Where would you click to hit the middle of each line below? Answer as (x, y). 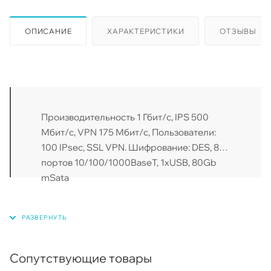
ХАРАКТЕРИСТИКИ (146, 31)
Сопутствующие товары (81, 258)
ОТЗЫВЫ (238, 31)
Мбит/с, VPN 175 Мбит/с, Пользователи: (129, 132)
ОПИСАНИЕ (48, 31)
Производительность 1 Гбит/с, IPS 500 (125, 117)
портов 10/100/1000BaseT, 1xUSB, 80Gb (129, 162)
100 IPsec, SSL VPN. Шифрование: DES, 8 (130, 147)
